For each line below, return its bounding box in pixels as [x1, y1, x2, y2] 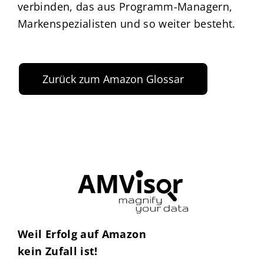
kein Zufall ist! [17, 244, 98, 259]
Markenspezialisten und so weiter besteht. [17, 16, 236, 31]
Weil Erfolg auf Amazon [17, 227, 146, 242]
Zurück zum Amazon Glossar [42, 72, 184, 87]
